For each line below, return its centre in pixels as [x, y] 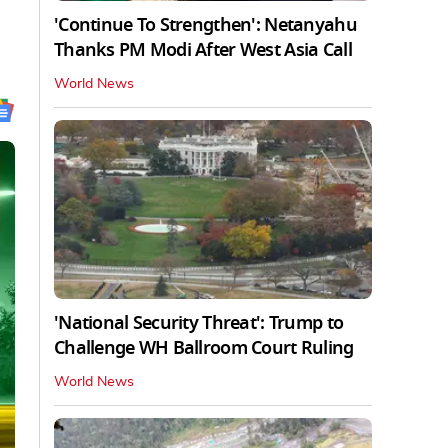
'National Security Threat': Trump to [199, 322]
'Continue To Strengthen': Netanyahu [205, 24]
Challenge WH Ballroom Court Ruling [204, 347]
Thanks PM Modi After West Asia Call [203, 49]
